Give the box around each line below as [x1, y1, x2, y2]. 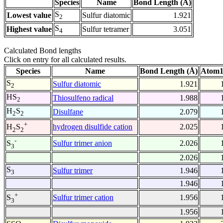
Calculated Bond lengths [4, 46, 81, 55]
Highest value [6, 25, 52, 34]
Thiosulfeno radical [53, 94, 113, 103]
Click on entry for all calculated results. [4, 55, 126, 64]
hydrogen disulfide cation [53, 122, 132, 131]
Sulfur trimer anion [53, 139, 112, 148]
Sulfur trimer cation [53, 193, 113, 202]
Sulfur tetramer [82, 25, 129, 34]
